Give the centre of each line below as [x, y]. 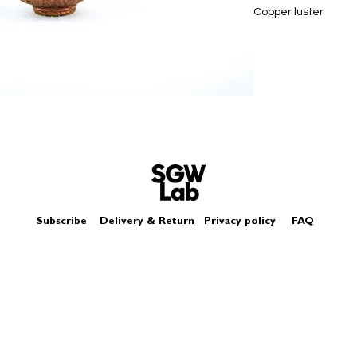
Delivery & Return [147, 222]
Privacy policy [246, 222]
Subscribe [61, 222]
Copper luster [290, 12]
